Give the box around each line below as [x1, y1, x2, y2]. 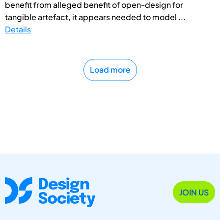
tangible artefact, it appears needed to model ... [5, 11, 186, 22]
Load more [89, 64, 131, 75]
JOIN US [179, 187, 209, 197]
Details [5, 24, 31, 34]
